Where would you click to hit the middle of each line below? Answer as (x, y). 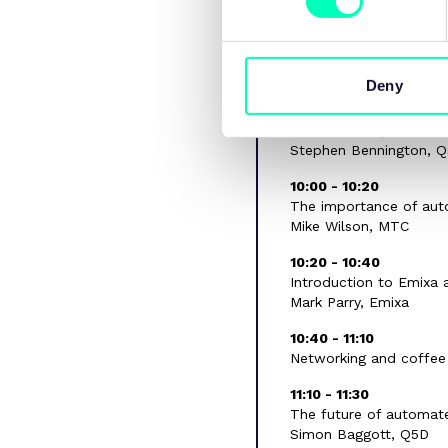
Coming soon (334, 73)
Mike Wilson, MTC (349, 225)
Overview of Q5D (346, 129)
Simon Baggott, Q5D (359, 433)
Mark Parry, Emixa (349, 301)
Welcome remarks (350, 53)
